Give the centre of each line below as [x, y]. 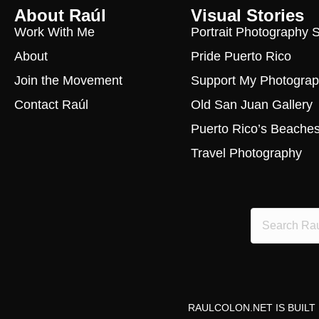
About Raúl [60, 15]
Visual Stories [247, 15]
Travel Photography [246, 153]
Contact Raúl [51, 104]
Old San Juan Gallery [251, 104]
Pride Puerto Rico [241, 56]
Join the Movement [68, 80]
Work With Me [54, 32]
